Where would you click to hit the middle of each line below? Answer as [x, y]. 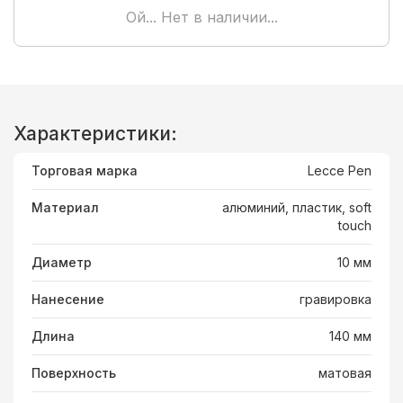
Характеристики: [95, 133]
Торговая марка [85, 170]
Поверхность [74, 372]
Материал [65, 207]
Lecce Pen [340, 170]
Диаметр [62, 262]
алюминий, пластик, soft [297, 207]
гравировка [336, 299]
